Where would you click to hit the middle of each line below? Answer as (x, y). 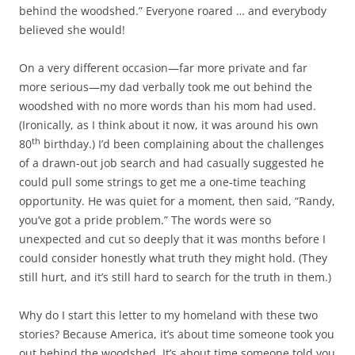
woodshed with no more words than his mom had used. (168, 105)
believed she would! (72, 29)
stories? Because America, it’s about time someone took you (177, 334)
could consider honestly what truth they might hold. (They (173, 258)
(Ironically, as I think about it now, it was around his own (169, 124)
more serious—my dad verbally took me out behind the (166, 86)
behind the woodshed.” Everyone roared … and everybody (173, 10)
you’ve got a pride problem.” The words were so (145, 219)
